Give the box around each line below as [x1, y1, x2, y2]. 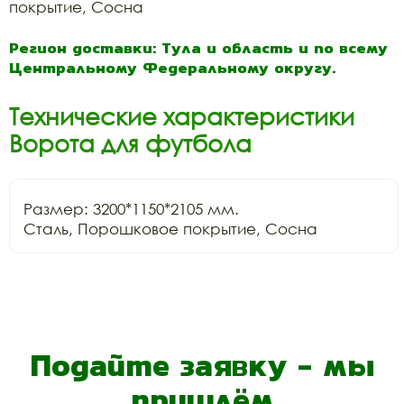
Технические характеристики [9, 101, 354, 131]
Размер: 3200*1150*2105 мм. [23, 198, 239, 218]
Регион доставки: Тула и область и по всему [9, 35, 388, 60]
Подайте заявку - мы [30, 342, 374, 388]
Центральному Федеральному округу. [9, 55, 335, 79]
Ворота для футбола [9, 128, 252, 158]
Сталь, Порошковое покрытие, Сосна [23, 218, 317, 238]
